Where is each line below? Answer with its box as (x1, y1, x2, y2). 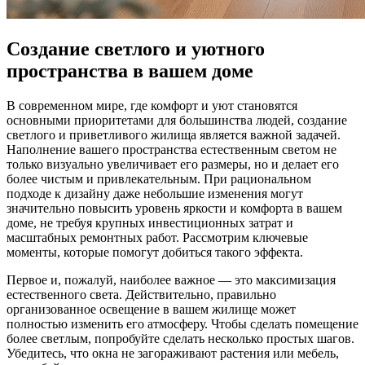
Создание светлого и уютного (7, 37, 265, 59)
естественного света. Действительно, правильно (7, 287, 276, 301)
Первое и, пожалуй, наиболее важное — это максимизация (7, 272, 336, 287)
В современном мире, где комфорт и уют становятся (7, 98, 297, 112)
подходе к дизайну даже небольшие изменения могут (7, 186, 303, 200)
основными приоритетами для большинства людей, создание (7, 112, 347, 127)
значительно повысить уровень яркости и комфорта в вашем (7, 200, 342, 215)
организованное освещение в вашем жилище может (7, 301, 296, 316)
